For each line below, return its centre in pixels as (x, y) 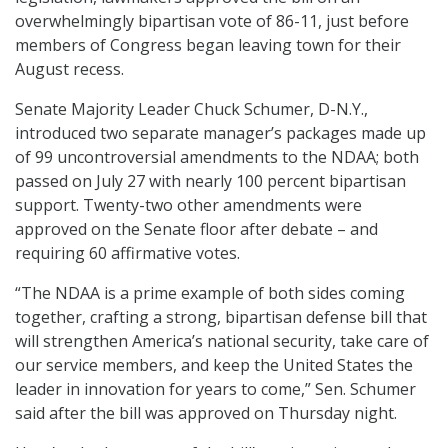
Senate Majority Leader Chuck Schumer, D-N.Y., (191, 109)
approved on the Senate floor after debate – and (196, 229)
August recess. (69, 69)
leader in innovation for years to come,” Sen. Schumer (215, 389)
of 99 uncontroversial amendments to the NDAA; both (217, 157)
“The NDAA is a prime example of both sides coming (210, 293)
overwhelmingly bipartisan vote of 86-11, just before (212, 21)
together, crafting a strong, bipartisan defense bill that (221, 317)
